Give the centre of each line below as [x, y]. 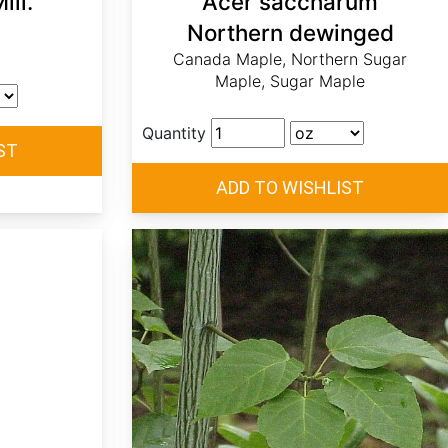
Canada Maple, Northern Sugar [290, 59]
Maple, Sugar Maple [290, 81]
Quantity [174, 133]
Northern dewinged [290, 33]
